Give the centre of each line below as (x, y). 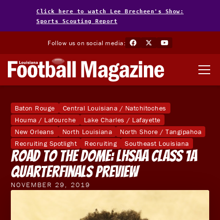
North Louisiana (87, 131)
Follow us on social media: (86, 43)
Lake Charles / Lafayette (122, 120)
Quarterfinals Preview (75, 172)
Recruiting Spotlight (46, 143)
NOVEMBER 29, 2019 (51, 185)
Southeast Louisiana (157, 143)
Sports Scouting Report (77, 21)
